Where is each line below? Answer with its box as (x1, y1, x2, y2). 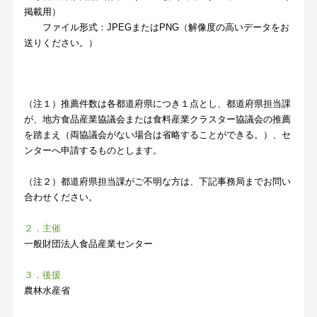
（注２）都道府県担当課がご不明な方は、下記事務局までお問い (24, 176, 292, 188)
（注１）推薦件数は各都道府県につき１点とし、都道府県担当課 (24, 98, 292, 110)
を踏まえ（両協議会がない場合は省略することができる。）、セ (24, 129, 292, 141)
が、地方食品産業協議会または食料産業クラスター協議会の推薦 (24, 114, 292, 125)
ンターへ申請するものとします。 (24, 145, 163, 156)
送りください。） (24, 38, 98, 49)
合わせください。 (24, 192, 98, 203)
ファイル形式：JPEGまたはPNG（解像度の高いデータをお (24, 22, 290, 33)
